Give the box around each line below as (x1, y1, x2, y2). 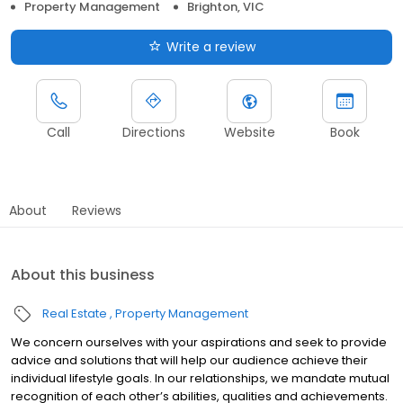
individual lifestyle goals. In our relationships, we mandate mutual (11, 369, 390, 387)
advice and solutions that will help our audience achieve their (11, 351, 368, 369)
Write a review (166, 37, 255, 56)
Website (223, 122, 275, 141)
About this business (11, 264, 155, 285)
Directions (122, 122, 185, 141)
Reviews (72, 201, 121, 219)
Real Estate (42, 304, 107, 322)
